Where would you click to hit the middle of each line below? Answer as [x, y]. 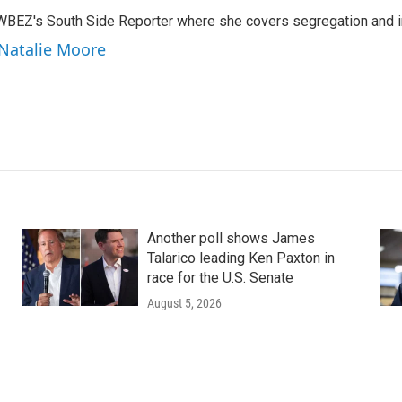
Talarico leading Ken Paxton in [240, 258]
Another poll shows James [231, 238]
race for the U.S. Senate [220, 278]
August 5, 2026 [184, 303]
